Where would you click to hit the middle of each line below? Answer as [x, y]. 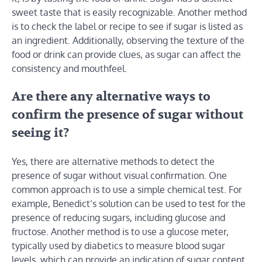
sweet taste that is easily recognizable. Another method [129, 13]
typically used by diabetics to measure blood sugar [118, 245]
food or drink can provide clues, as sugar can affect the [126, 55]
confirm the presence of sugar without [127, 115]
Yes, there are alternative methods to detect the [113, 161]
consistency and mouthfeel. [69, 69]
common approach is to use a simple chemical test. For [127, 189]
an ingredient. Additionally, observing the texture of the [128, 41]
